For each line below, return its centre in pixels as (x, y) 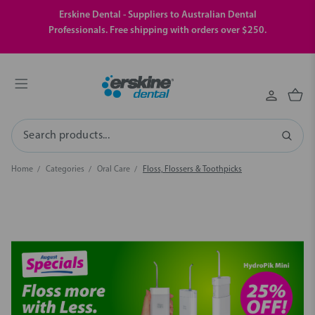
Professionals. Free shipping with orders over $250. (157, 31)
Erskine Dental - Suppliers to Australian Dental (157, 15)
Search (37, 136)
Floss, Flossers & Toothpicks (192, 169)
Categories (65, 169)
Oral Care (114, 169)
